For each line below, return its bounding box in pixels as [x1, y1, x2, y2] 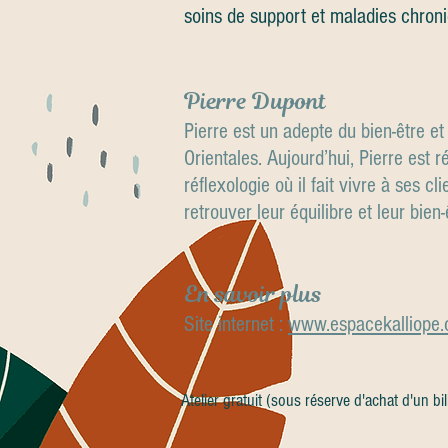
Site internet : [184, 312, 288, 337]
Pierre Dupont [184, 86, 326, 117]
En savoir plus [184, 279, 322, 310]
